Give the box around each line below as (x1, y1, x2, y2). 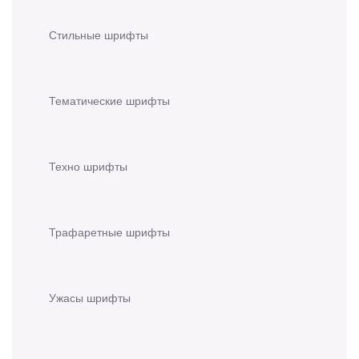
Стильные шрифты (49, 26, 148, 43)
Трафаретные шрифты (49, 224, 170, 240)
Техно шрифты (49, 158, 127, 175)
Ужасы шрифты (49, 289, 131, 306)
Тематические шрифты (49, 92, 170, 109)
